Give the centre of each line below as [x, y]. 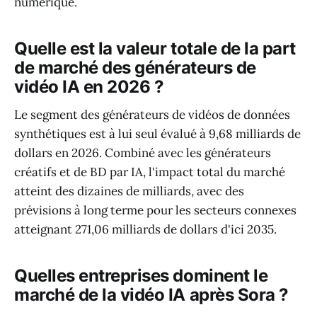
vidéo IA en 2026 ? [89, 86]
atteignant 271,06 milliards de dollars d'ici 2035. [145, 230]
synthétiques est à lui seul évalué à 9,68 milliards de [157, 134]
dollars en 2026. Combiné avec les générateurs [143, 153]
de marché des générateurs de [135, 67]
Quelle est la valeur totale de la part [155, 48]
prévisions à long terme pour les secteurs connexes [155, 211]
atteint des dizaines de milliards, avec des [129, 191]
